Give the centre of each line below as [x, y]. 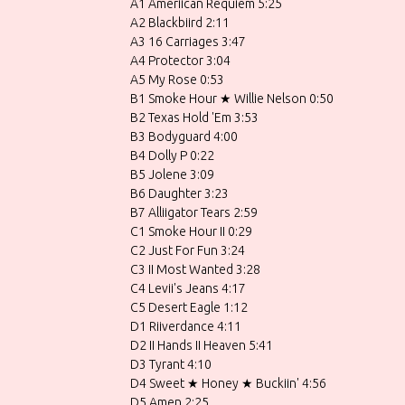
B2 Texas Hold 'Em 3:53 [194, 117]
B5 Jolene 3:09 [172, 174]
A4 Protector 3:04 [180, 60]
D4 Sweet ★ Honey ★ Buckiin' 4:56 [228, 383]
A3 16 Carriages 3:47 [188, 41]
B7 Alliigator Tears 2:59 [194, 212]
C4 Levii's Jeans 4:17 [188, 288]
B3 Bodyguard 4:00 [184, 136]
